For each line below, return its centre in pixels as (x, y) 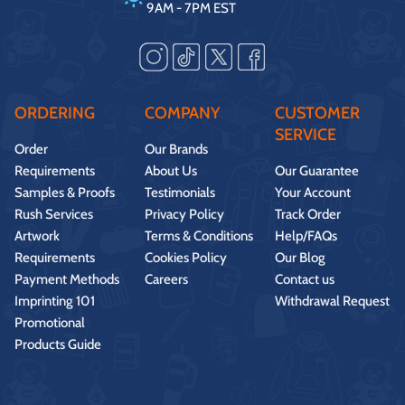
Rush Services (54, 214)
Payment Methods (67, 279)
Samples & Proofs (65, 192)
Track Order (307, 214)
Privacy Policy (184, 214)
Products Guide (58, 344)
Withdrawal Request (332, 301)
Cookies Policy (185, 257)
